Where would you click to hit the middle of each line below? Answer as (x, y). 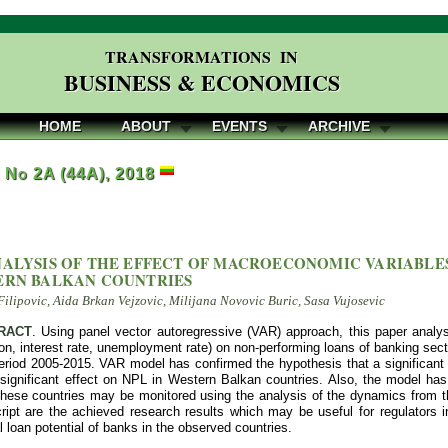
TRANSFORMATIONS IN (202, 56)
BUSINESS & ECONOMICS (201, 82)
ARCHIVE (339, 126)
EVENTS (239, 126)
